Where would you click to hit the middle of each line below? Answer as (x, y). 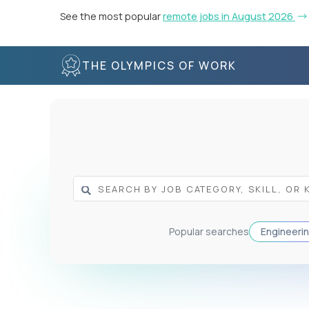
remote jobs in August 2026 (229, 16)
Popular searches (209, 231)
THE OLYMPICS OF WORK (159, 65)
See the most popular (111, 16)
